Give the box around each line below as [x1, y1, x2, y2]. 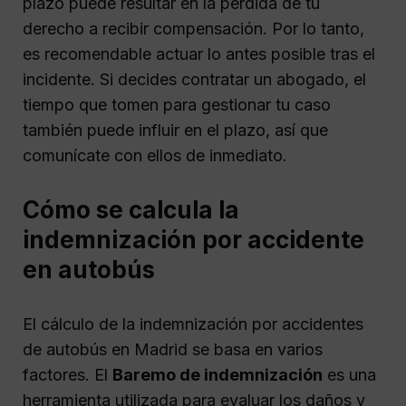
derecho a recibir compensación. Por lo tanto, [23, 19, 364, 39]
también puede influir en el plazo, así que [23, 121, 328, 140]
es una [323, 364, 376, 384]
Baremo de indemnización [112, 364, 323, 384]
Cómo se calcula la [23, 195, 239, 224]
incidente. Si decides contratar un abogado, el [23, 70, 366, 90]
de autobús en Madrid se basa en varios [23, 339, 323, 359]
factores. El [23, 364, 112, 384]
